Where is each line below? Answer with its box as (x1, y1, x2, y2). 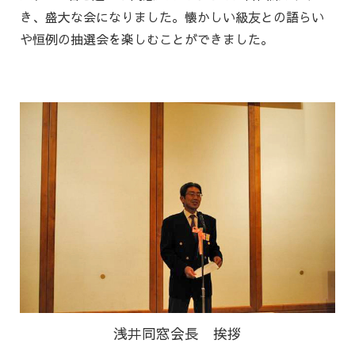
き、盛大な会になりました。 (20, 8, 185, 26)
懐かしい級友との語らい (185, 8, 324, 26)
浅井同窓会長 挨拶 (113, 323, 242, 344)
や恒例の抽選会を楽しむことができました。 (20, 30, 273, 48)
